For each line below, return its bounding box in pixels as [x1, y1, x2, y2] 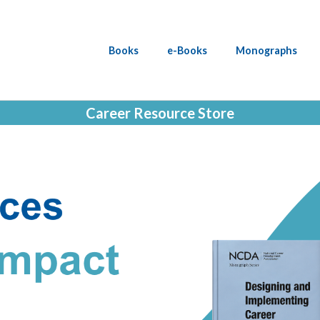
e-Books [167, 44, 207, 56]
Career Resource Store [86, 104, 234, 121]
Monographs [236, 44, 297, 56]
